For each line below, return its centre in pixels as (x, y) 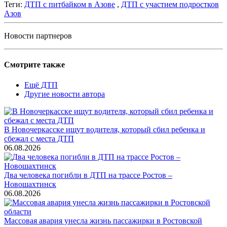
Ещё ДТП (41, 85)
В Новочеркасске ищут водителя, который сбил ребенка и (105, 129)
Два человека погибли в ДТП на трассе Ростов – (88, 175)
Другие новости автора (65, 94)
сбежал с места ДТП (39, 138)
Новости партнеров (38, 36)
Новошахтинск (30, 184)
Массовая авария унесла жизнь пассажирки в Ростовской (103, 220)
